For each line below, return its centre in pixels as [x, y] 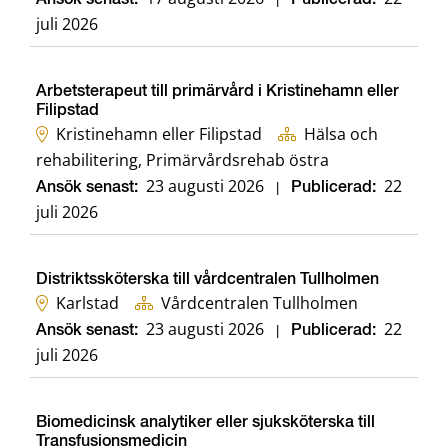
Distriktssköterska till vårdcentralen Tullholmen [207, 280]
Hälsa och [341, 134]
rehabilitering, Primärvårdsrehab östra [182, 160]
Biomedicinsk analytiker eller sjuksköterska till [205, 423]
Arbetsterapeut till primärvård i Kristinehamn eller [217, 92]
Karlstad [87, 303]
